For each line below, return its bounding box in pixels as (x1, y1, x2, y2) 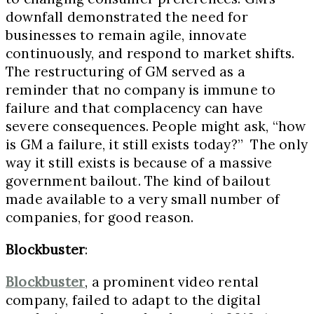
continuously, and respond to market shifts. (6, 44, 295, 62)
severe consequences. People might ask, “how (6, 117, 306, 135)
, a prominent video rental (85, 273, 259, 290)
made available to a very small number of (6, 190, 280, 207)
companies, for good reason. (6, 208, 194, 226)
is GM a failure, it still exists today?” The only (6, 135, 308, 153)
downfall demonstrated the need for (6, 8, 248, 25)
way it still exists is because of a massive (6, 153, 273, 171)
